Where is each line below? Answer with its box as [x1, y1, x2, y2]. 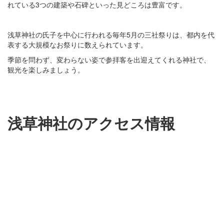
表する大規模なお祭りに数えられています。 [7, 39, 147, 50]
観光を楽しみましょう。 [7, 64, 84, 75]
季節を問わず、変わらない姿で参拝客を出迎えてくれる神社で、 [7, 54, 210, 65]
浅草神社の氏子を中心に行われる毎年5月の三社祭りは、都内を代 [7, 29, 214, 40]
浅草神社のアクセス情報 [7, 112, 175, 134]
